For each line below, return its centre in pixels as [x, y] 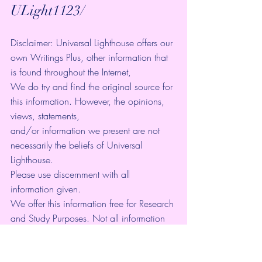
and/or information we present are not [87, 130]
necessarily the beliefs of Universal [78, 145]
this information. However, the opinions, [89, 101]
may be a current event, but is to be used [91, 232]
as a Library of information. [63, 247]
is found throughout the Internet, [72, 72]
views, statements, [46, 116]
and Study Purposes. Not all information [89, 218]
